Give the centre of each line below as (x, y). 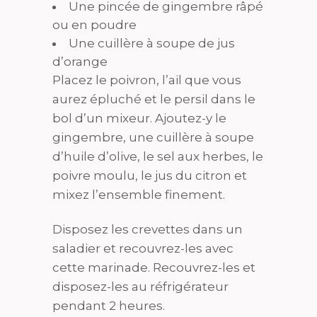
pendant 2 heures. (109, 306)
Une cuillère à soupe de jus (152, 44)
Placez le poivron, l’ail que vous (147, 80)
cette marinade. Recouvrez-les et (154, 268)
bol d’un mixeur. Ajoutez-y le (139, 119)
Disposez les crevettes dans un (148, 230)
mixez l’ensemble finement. (139, 195)
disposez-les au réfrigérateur (140, 287)
